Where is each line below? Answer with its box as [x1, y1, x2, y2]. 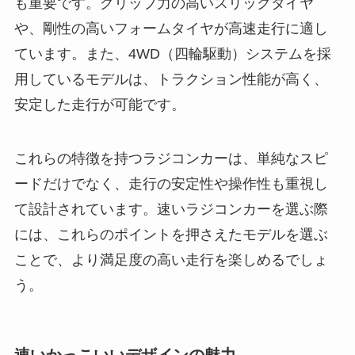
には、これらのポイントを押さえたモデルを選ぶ [13, 226, 328, 242]
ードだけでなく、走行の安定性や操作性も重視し [13, 175, 328, 192]
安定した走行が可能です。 [13, 96, 185, 113]
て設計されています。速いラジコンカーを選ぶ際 [13, 200, 328, 217]
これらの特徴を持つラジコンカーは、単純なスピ [13, 150, 328, 166]
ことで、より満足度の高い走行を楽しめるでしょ [13, 251, 328, 268]
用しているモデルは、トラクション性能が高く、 [13, 71, 328, 87]
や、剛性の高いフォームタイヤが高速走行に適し [13, 20, 328, 36]
